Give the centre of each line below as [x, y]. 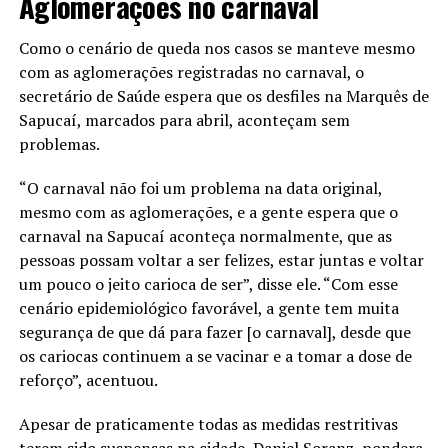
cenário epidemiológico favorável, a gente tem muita [208, 307]
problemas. [59, 143]
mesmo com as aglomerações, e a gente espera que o [208, 211]
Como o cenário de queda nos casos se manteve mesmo [216, 47]
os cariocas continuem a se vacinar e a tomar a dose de [215, 355]
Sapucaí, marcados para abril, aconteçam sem [184, 119]
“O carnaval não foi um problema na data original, [200, 187]
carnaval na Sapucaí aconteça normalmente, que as [205, 235]
